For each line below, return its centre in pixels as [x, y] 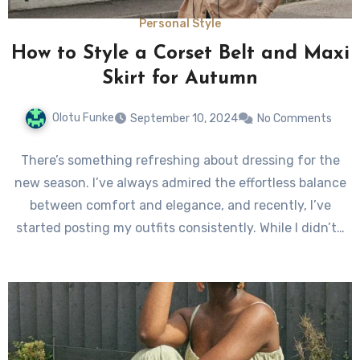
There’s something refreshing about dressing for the [180, 161]
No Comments [295, 119]
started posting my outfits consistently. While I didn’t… [180, 228]
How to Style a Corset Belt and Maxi [180, 54]
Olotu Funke [83, 118]
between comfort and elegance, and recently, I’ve [180, 206]
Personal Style [180, 24]
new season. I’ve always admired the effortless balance [180, 183]
